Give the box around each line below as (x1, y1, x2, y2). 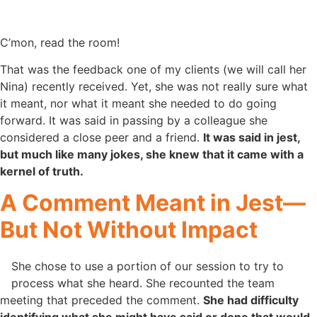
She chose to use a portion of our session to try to (11, 258, 284, 273)
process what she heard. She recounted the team (11, 275, 275, 290)
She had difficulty (203, 292, 299, 307)
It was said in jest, (203, 129, 300, 144)
